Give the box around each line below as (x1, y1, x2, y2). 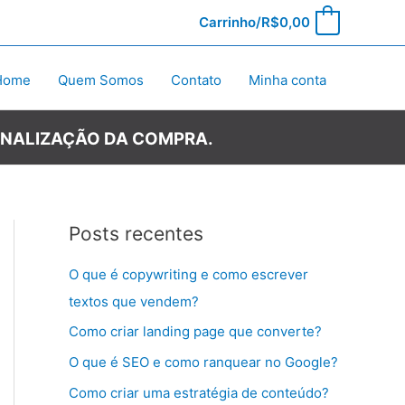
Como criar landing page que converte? (69, 323, 322, 341)
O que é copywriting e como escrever (69, 265, 308, 283)
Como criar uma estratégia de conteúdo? (69, 383, 329, 401)
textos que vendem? (69, 292, 199, 310)
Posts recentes (69, 222, 203, 245)
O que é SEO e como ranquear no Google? (69, 353, 338, 372)
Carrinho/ (198, 14, 261, 31)
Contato (171, 71, 221, 89)
